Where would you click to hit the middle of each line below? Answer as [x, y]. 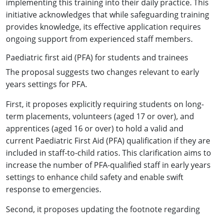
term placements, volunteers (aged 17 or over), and [100, 116]
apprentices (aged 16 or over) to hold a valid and [95, 128]
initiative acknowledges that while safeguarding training [108, 14]
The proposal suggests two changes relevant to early [102, 72]
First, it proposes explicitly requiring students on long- [105, 104]
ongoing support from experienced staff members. [99, 39]
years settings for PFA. [46, 84]
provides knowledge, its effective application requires [103, 27]
